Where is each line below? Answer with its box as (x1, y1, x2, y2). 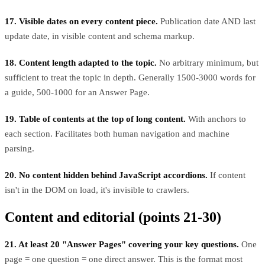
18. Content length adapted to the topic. (5, 57, 157, 67)
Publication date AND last (158, 16, 256, 26)
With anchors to (186, 114, 246, 124)
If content (208, 170, 245, 180)
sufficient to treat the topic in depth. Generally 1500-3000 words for (5, 72, 256, 82)
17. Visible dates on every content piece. (5, 16, 158, 26)
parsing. (5, 143, 34, 153)
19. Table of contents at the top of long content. (5, 114, 186, 124)
